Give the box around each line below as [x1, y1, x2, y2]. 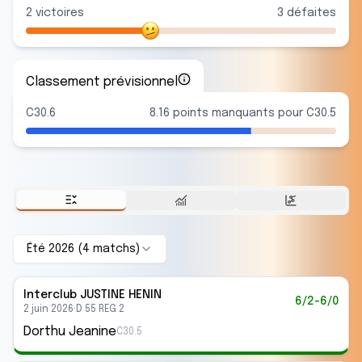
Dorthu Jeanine [23, 325, 116, 339]
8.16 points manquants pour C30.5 [149, 107, 336, 119]
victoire [32, 7, 78, 19]
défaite [284, 7, 330, 19]
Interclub [23, 289, 80, 301]
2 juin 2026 [23, 305, 74, 314]
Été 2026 [27, 243, 74, 255]
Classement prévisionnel [26, 75, 178, 89]
